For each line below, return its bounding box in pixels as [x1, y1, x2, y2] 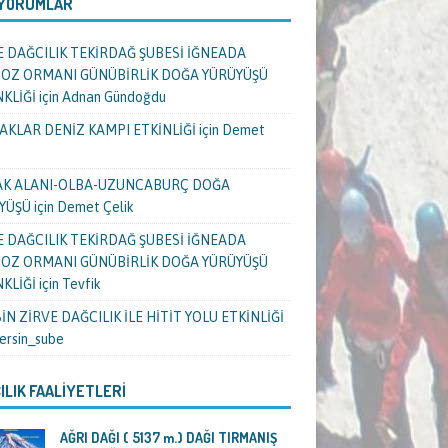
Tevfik [61, 276, 101, 293]
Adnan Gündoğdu [61, 89, 166, 106]
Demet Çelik [56, 199, 134, 216]
